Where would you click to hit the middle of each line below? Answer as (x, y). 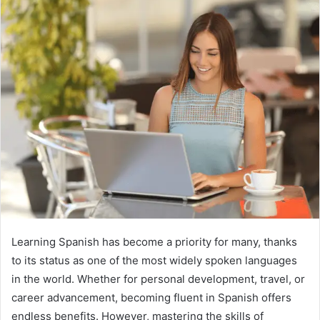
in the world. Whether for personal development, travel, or (158, 279)
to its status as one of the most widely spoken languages (154, 260)
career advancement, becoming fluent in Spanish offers (151, 297)
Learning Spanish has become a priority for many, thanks (154, 241)
